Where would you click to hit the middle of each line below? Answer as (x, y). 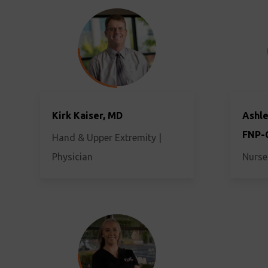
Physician (73, 157)
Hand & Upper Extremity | (107, 138)
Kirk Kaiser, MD (88, 115)
